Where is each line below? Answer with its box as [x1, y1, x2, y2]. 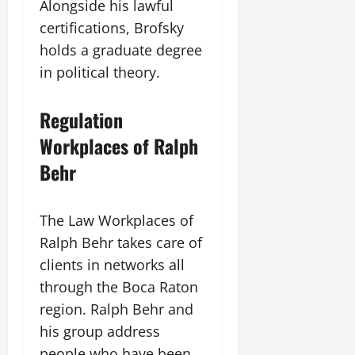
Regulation [40, 105, 123, 134]
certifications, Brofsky [40, 18, 184, 37]
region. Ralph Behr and [40, 300, 193, 319]
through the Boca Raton [40, 277, 198, 296]
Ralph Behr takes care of [40, 233, 202, 252]
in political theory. [40, 63, 160, 82]
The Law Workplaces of [40, 211, 193, 230]
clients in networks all [40, 255, 185, 274]
